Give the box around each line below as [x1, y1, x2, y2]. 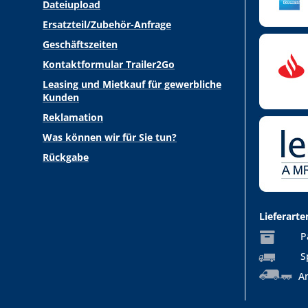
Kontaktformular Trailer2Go [43, 58, 175, 71]
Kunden [43, 91, 79, 104]
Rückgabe [43, 151, 89, 164]
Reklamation [43, 111, 103, 124]
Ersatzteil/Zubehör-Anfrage [43, 18, 171, 31]
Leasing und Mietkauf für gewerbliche [43, 78, 221, 91]
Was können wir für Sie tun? [43, 131, 177, 144]
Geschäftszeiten [43, 38, 118, 51]
